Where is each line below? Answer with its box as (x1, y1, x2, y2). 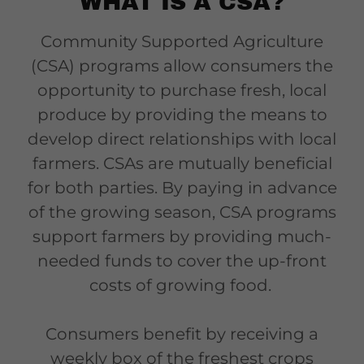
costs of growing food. (89, 275, 275, 295)
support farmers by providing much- (32, 227, 331, 246)
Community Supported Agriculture (41, 32, 323, 51)
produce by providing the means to (37, 105, 327, 124)
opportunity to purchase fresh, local (37, 80, 327, 100)
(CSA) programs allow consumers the (31, 56, 333, 76)
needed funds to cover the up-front (37, 251, 327, 271)
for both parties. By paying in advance (27, 178, 337, 197)
